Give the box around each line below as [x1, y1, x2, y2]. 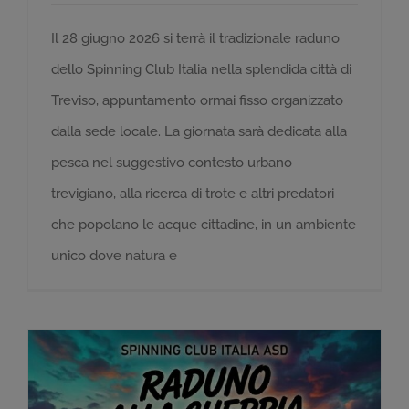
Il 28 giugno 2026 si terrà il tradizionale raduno [51, 30, 340, 47]
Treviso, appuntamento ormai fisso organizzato [51, 92, 343, 109]
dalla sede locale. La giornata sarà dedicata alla [51, 123, 347, 140]
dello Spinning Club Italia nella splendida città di [51, 61, 351, 78]
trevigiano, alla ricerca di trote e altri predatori [51, 185, 334, 202]
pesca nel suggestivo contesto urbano [51, 154, 292, 171]
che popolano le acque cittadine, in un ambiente [51, 216, 356, 233]
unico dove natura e [51, 247, 177, 264]
